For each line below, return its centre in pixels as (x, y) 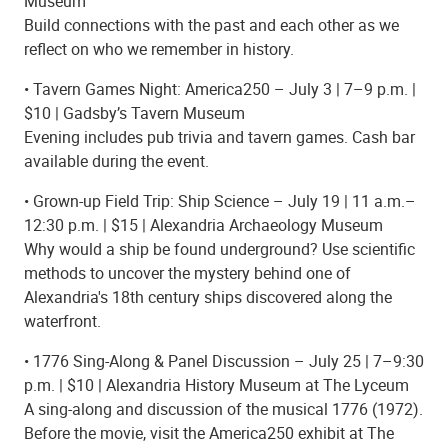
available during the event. (116, 160)
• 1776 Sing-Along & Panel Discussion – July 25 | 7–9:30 (224, 360)
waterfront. (62, 320)
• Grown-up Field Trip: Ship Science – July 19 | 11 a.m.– (220, 200)
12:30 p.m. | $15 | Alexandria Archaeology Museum (203, 224)
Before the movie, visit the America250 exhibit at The (209, 432)
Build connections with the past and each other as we (211, 24)
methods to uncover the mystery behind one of (187, 272)
